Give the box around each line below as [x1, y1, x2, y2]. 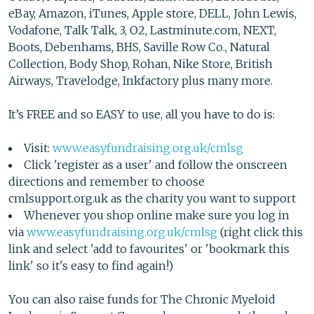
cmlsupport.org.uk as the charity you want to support [8, 191, 296, 206]
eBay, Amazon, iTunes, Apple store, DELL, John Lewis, [8, 6, 296, 21]
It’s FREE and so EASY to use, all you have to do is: [8, 107, 275, 122]
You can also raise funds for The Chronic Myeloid [8, 292, 275, 307]
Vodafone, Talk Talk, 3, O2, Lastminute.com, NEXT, [8, 23, 276, 38]
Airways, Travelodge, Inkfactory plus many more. [8, 74, 273, 88]
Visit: [24, 141, 53, 156]
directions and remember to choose [8, 175, 205, 189]
